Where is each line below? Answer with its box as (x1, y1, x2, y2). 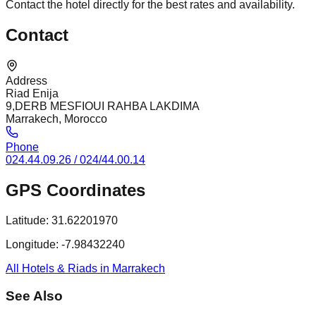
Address (6, 75, 47, 87)
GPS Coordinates (6, 181, 145, 200)
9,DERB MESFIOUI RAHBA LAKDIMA (6, 100, 200, 113)
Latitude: (6, 214, 49, 227)
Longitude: (6, 238, 59, 251)
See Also (6, 288, 63, 303)
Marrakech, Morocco (6, 113, 107, 126)
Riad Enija (6, 87, 59, 100)
